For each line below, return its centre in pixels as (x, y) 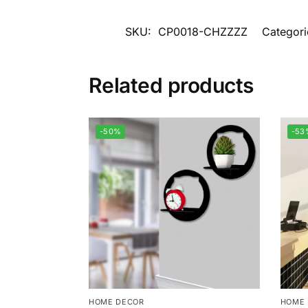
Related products (171, 86)
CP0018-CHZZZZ (203, 32)
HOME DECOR (116, 301)
